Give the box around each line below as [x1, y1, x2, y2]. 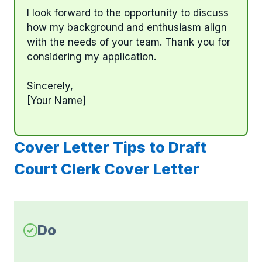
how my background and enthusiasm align [27, 21, 227, 33]
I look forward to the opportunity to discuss [27, 6, 229, 19]
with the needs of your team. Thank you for [27, 36, 230, 48]
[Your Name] [27, 95, 86, 107]
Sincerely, [27, 80, 73, 92]
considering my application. [27, 50, 156, 63]
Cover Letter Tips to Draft [14, 137, 206, 156]
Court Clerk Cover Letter [14, 159, 199, 178]
